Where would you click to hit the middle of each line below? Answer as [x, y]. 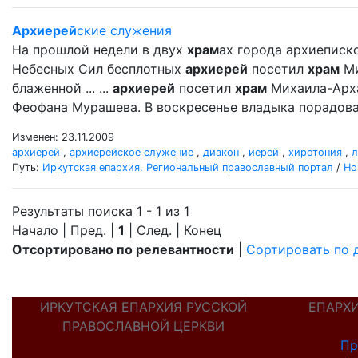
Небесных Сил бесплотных [99, 69]
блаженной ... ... [62, 88]
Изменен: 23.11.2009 [63, 137]
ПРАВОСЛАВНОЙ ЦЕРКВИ [143, 326]
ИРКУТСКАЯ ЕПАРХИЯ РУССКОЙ [143, 307]
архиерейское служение [131, 152]
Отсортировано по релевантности [123, 249]
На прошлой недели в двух [99, 50]
